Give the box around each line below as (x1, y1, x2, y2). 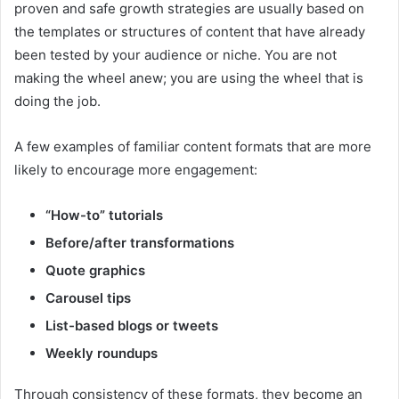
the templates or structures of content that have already (14, 22, 365, 40)
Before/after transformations (45, 233, 234, 251)
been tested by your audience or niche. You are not (14, 45, 337, 63)
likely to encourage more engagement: (14, 160, 257, 178)
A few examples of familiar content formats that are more (14, 137, 371, 155)
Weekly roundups (45, 344, 158, 362)
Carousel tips (45, 289, 131, 306)
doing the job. (14, 92, 101, 110)
